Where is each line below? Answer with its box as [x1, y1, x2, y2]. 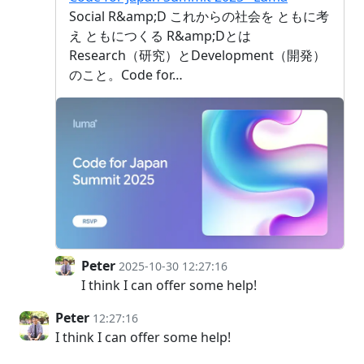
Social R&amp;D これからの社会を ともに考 [69, 7, 329, 26]
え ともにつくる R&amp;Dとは [69, 27, 251, 45]
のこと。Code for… [69, 66, 183, 84]
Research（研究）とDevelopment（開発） [69, 46, 326, 65]
